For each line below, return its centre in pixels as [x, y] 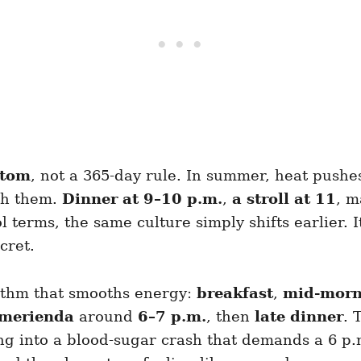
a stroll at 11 [284, 198]
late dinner [299, 316]
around [106, 316]
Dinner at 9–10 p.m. [142, 198]
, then [230, 316]
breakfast [235, 293]
